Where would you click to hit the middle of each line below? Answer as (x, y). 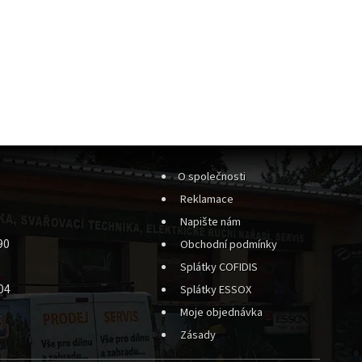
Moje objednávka (221, 312)
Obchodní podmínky (229, 244)
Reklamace (207, 199)
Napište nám (210, 221)
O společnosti (212, 176)
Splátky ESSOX (216, 289)
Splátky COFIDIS (219, 267)
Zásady (198, 335)
